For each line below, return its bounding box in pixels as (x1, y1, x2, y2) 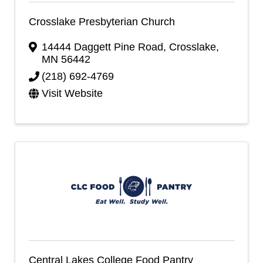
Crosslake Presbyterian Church (28, 15, 175, 28)
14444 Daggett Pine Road (42, 41, 163, 53)
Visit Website (42, 87, 103, 99)
